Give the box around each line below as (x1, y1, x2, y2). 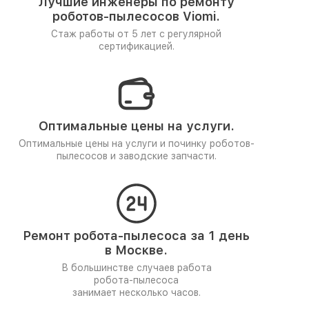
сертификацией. (98, 41, 175, 52)
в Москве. (105, 243, 168, 257)
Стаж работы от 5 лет (51, 28, 159, 39)
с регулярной (159, 28, 221, 39)
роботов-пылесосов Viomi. (52, 9, 220, 23)
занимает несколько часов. (72, 287, 201, 298)
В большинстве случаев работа (61, 262, 212, 273)
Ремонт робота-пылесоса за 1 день (23, 228, 250, 243)
